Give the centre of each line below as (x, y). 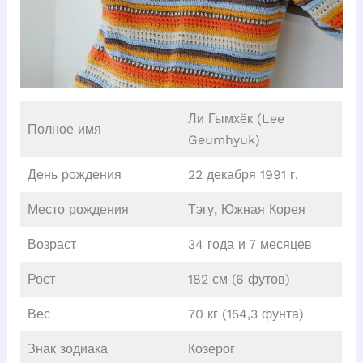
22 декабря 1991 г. (243, 175)
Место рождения (78, 210)
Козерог (211, 349)
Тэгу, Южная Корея (246, 210)
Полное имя (64, 130)
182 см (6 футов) (239, 280)
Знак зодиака (67, 349)
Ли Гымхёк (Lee (236, 119)
